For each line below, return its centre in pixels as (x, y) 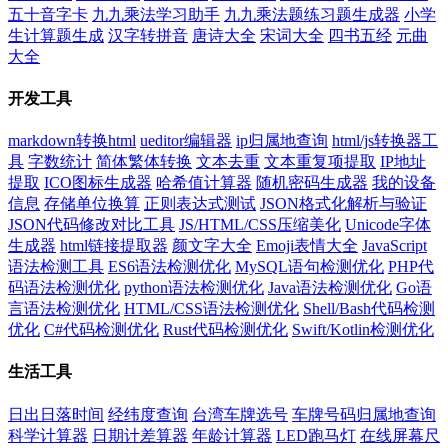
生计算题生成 (56, 35)
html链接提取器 (114, 246)
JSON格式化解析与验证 (343, 204)
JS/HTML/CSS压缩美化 (260, 225)
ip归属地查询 (282, 141)
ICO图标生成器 (98, 183)
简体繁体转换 (144, 162)
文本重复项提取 (320, 162)
